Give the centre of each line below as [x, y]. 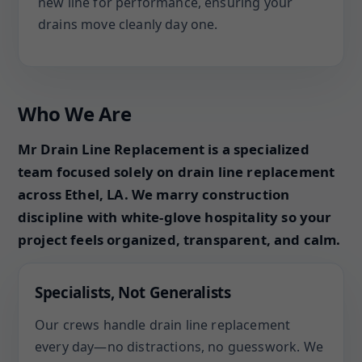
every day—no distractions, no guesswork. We [179, 347]
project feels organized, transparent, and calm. [179, 240]
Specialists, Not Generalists [133, 292]
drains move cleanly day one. [128, 24]
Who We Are [75, 114]
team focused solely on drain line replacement [177, 172]
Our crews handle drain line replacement [163, 325]
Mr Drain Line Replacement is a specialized [164, 149]
